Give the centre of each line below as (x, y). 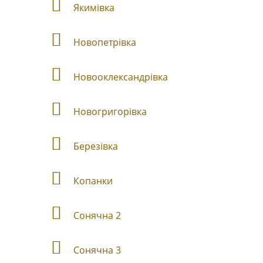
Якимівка (94, 8)
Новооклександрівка (121, 77)
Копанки (93, 181)
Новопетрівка (105, 42)
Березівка (96, 146)
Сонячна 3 (97, 250)
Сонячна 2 (97, 215)
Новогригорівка (110, 112)
